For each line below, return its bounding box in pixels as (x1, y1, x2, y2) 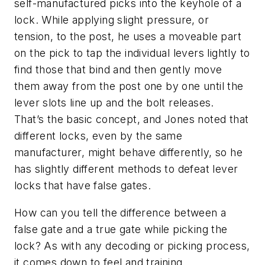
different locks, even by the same (14, 129, 183, 142)
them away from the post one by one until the (14, 79, 244, 92)
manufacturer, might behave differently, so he (14, 146, 243, 159)
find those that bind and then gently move (14, 63, 222, 76)
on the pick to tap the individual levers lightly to (14, 46, 250, 59)
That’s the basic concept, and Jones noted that (14, 112, 249, 125)
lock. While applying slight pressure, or (14, 13, 209, 26)
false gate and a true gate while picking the (14, 222, 228, 235)
